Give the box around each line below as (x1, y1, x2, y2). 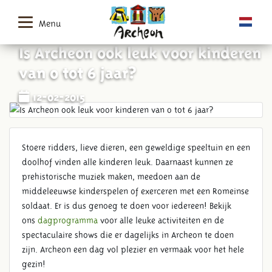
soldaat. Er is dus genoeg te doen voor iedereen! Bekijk (22, 201, 231, 211)
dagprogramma (38, 216, 98, 225)
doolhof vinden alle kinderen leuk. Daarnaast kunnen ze (22, 157, 233, 167)
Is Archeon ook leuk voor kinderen (19, 47, 261, 55)
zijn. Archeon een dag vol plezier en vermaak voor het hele (22, 245, 244, 254)
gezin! (22, 259, 46, 269)
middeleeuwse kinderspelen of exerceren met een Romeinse (22, 186, 249, 196)
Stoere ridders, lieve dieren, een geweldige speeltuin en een (22, 143, 250, 152)
